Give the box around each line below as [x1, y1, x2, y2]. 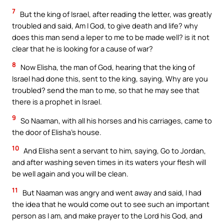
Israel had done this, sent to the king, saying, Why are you [12, 73, 208, 84]
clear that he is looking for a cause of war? [12, 43, 153, 53]
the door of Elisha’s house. [12, 126, 101, 137]
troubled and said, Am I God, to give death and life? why [12, 20, 198, 30]
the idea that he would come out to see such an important [12, 198, 209, 209]
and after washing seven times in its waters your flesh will [12, 157, 206, 167]
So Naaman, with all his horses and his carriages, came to [19, 115, 212, 125]
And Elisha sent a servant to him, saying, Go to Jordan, [22, 145, 206, 156]
